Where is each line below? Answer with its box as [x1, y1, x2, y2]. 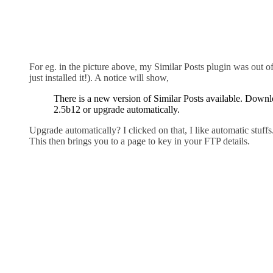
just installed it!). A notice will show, [29, 73, 169, 83]
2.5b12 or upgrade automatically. [54, 104, 180, 115]
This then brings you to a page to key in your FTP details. [29, 136, 250, 147]
